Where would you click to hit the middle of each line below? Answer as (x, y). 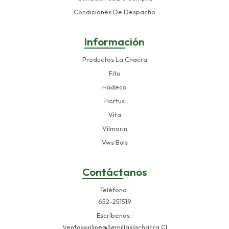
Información (114, 41)
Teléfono (114, 189)
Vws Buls (114, 142)
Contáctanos (114, 171)
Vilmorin (114, 128)
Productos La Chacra (114, 59)
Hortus (114, 100)
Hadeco (114, 87)
